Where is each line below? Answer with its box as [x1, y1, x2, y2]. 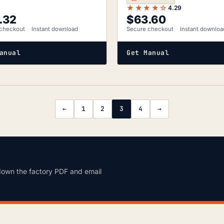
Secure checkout [126, 25, 173, 33]
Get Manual [126, 48, 169, 57]
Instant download [31, 25, 78, 33]
